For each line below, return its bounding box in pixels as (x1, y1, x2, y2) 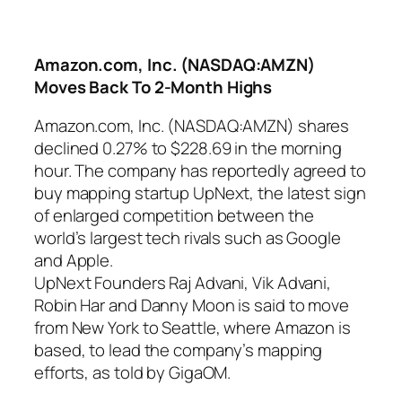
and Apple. (34, 249, 114, 273)
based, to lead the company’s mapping (34, 338, 323, 363)
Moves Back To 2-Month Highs (34, 74, 273, 99)
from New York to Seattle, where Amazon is (34, 316, 351, 340)
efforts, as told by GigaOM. (34, 361, 232, 385)
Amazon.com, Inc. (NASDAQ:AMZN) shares (34, 114, 350, 138)
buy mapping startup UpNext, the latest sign (34, 181, 366, 205)
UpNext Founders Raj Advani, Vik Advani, (34, 271, 332, 295)
